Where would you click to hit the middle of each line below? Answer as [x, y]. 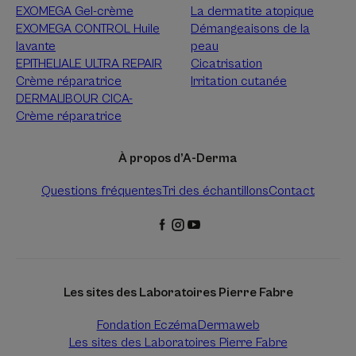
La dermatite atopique [252, 11]
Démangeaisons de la [250, 28]
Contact [291, 190]
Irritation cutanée [238, 81]
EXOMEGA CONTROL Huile [88, 28]
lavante [36, 46]
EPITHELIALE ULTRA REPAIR [89, 63]
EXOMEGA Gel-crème [75, 11]
